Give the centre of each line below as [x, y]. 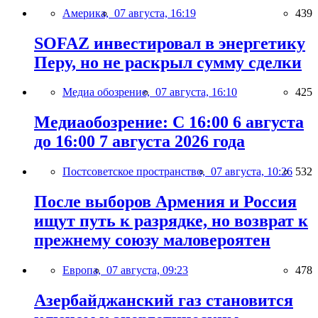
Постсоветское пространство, [137, 172]
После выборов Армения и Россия [165, 202]
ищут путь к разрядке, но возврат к [171, 221]
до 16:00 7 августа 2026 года [139, 142]
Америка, [88, 13]
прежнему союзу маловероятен [152, 240]
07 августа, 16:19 [155, 13]
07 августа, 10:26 [252, 172]
